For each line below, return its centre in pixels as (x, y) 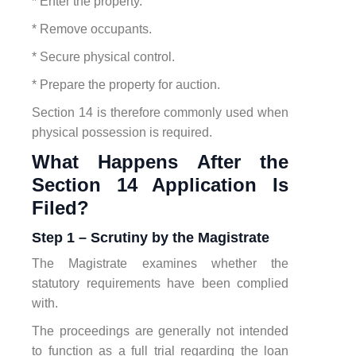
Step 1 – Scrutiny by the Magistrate (151, 237)
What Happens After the (160, 161)
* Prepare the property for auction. (126, 84)
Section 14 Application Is (160, 184)
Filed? (60, 207)
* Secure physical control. (103, 56)
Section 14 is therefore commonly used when (160, 112)
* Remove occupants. (92, 29)
